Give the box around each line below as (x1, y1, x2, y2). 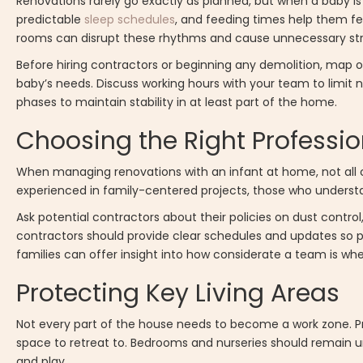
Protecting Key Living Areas (16, 276, 340, 311)
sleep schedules (84, 11, 176, 28)
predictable (16, 11, 85, 28)
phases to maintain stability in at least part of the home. (16, 94, 338, 111)
